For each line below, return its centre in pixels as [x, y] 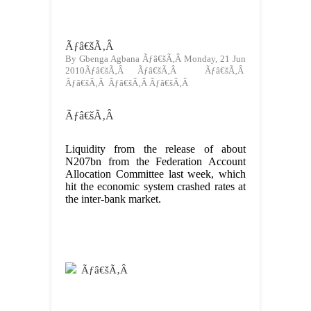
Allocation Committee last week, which [155, 174]
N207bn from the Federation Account [155, 162]
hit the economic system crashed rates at [155, 187]
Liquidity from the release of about [155, 149]
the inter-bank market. [113, 199]
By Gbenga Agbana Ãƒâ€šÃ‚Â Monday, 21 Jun [155, 59]
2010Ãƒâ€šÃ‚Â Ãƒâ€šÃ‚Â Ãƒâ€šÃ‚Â [155, 71]
